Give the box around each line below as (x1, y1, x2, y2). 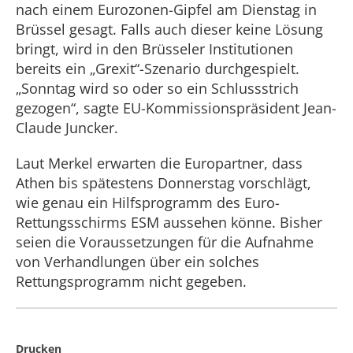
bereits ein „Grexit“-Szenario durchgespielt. (16, 59, 299, 78)
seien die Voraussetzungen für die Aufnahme (16, 232, 314, 251)
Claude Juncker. (16, 118, 118, 137)
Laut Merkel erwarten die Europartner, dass (16, 154, 303, 173)
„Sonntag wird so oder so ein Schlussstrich (16, 79, 299, 98)
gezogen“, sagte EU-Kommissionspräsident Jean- (16, 98, 336, 117)
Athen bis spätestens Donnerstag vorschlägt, (16, 173, 311, 192)
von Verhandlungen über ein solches (16, 252, 259, 271)
